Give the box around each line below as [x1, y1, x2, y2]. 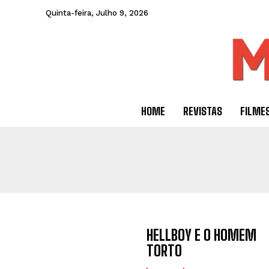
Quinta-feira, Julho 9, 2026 [46, 8, 148, 17]
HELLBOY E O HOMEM [147, 226, 257, 244]
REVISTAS [183, 104, 222, 118]
